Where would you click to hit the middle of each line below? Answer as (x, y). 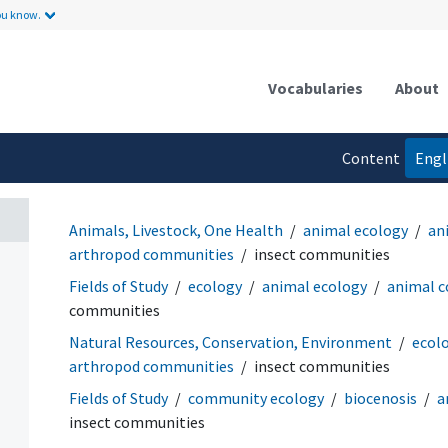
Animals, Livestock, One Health (176, 229)
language (367, 197)
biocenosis (380, 397)
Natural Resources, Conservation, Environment (230, 341)
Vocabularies (315, 87)
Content (370, 157)
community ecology (256, 397)
